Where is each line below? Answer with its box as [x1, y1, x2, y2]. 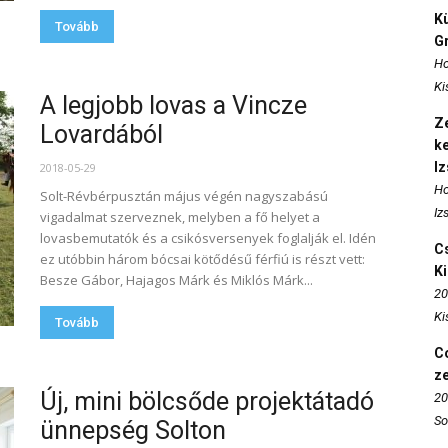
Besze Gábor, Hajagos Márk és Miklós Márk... [40, 271, 313, 289]
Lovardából [40, 120, 163, 149]
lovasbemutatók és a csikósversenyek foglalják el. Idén [40, 229, 376, 247]
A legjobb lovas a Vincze [40, 91, 307, 120]
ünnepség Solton [40, 416, 226, 445]
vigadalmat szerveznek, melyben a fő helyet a [40, 208, 320, 226]
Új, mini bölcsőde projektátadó [40, 387, 374, 416]
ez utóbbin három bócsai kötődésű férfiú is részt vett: [40, 250, 365, 268]
